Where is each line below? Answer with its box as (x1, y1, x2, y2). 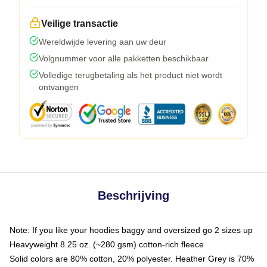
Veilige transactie (41, 18, 118, 29)
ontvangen (39, 82, 79, 92)
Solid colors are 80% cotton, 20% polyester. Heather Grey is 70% (10, 253, 254, 263)
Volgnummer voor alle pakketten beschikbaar (39, 53, 209, 63)
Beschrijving (98, 188, 169, 202)
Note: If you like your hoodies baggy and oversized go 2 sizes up (10, 225, 253, 235)
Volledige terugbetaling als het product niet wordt (39, 70, 222, 80)
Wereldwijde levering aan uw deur (39, 36, 166, 46)
